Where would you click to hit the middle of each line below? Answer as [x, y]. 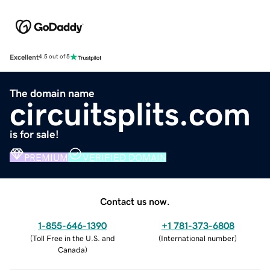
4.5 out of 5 [54, 57]
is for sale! [34, 134]
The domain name [52, 93]
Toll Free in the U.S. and [74, 238]
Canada [71, 250]
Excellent [24, 57]
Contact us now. [135, 201]
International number [198, 238]
